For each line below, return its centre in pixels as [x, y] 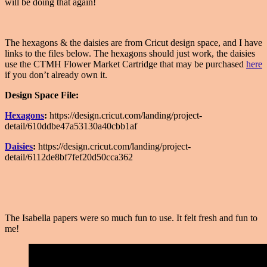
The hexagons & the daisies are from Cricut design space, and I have [133, 42]
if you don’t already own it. [56, 74]
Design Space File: [42, 95]
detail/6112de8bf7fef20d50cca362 [69, 157]
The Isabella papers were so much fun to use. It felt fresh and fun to [131, 218]
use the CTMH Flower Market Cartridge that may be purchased [125, 64]
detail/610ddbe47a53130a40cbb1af [71, 126]
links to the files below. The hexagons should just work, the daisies [130, 53]
